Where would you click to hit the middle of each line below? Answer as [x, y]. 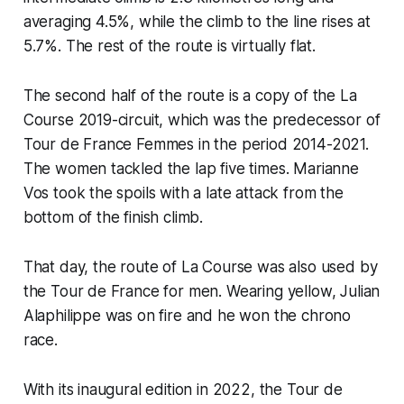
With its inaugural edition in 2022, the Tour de [183, 389]
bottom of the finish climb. [113, 217]
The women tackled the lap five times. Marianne [191, 168]
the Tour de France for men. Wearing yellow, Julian [202, 291]
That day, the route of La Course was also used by [200, 266]
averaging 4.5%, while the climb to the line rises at [197, 21]
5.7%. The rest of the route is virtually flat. [169, 46]
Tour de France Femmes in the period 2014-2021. [196, 144]
